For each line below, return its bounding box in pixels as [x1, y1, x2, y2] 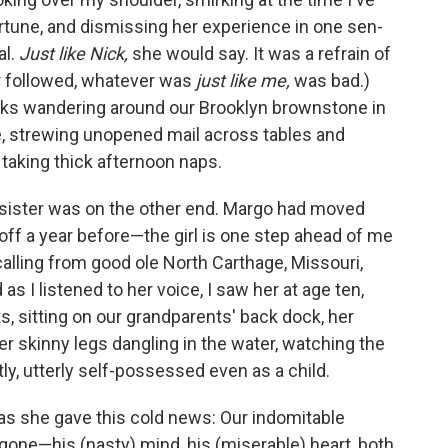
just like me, [196, 70, 290, 91]
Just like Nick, [19, 43, 128, 64]
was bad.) [290, 70, 370, 91]
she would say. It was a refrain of [128, 43, 391, 64]
